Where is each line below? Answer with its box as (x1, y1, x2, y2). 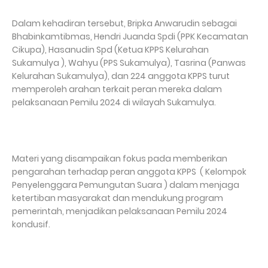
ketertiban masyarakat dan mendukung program (12, 191, 223, 204)
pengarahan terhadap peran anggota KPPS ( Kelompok (12, 165, 246, 178)
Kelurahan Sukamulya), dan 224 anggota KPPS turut (12, 69, 230, 82)
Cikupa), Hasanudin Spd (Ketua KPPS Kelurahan (12, 43, 209, 56)
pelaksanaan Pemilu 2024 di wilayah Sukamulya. (12, 96, 216, 108)
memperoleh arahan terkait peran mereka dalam (12, 83, 222, 95)
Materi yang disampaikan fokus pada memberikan (12, 152, 227, 165)
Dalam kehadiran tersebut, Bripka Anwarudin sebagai (12, 17, 237, 29)
